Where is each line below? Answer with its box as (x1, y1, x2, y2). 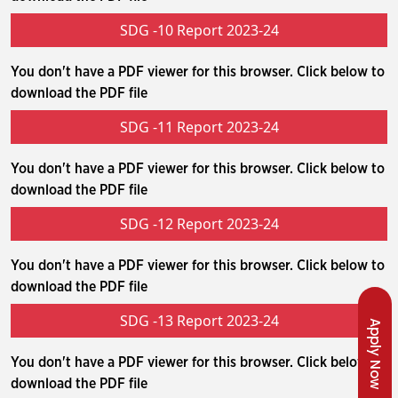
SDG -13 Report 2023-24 (119, 311, 279, 330)
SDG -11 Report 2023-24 (119, 117, 279, 137)
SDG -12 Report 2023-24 (119, 214, 279, 234)
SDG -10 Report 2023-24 (119, 20, 279, 40)
